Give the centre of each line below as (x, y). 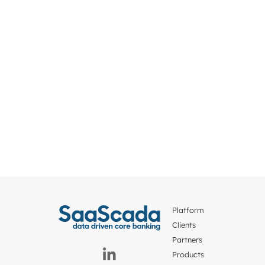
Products (188, 255)
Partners (188, 240)
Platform (188, 210)
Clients (184, 225)
